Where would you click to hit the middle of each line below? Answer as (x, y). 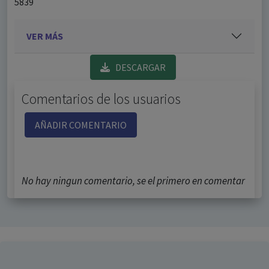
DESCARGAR (138, 67)
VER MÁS (45, 36)
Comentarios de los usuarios (101, 98)
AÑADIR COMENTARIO (81, 125)
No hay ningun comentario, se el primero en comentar (133, 180)
